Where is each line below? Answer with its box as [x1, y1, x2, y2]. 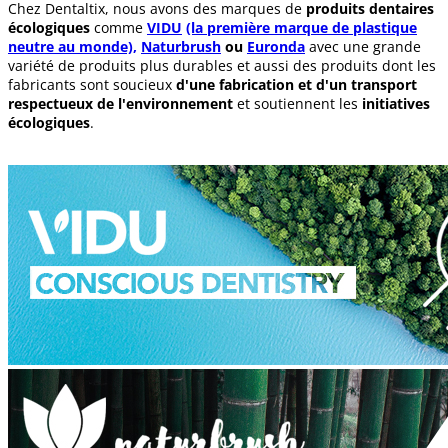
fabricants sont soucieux [8, 74, 176, 94]
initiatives [362, 93, 430, 113]
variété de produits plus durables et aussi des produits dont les [8, 55, 436, 75]
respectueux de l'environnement [8, 93, 233, 113]
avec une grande [305, 36, 421, 56]
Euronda [247, 36, 305, 56]
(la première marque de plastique [186, 17, 417, 37]
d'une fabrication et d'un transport [176, 74, 417, 94]
